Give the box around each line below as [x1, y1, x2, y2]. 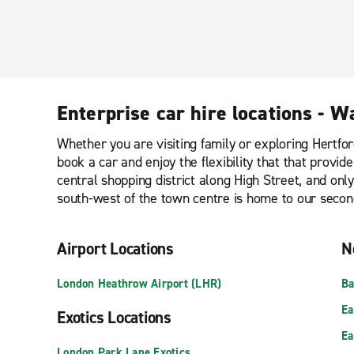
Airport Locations [57, 238, 174, 260]
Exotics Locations [57, 307, 171, 329]
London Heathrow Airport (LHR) [57, 276, 222, 292]
